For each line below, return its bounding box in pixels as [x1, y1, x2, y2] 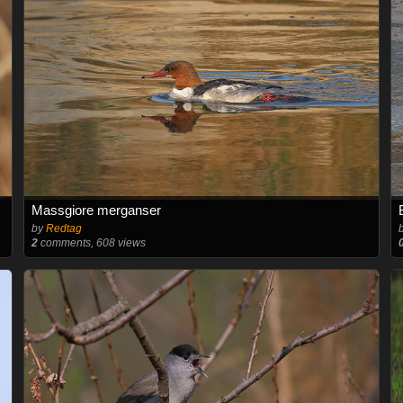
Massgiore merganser [31, 201, 161, 218]
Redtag [45, 221, 82, 235]
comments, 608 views [37, 236, 146, 249]
